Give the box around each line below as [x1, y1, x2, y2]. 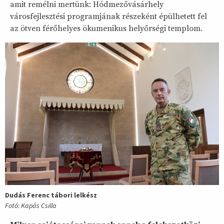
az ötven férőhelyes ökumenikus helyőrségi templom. [10, 23, 202, 33]
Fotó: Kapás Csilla [5, 201, 56, 210]
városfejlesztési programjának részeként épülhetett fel [10, 11, 207, 21]
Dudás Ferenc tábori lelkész [5, 190, 97, 200]
